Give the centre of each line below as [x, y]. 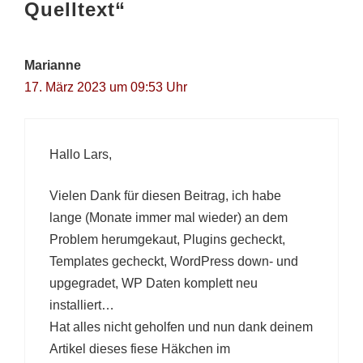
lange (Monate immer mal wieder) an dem [169, 217]
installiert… [82, 305]
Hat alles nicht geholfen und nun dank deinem [181, 327]
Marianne [53, 65]
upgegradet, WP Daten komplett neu [154, 283]
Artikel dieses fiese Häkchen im [140, 348]
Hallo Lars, [81, 154]
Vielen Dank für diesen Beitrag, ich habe [165, 195]
